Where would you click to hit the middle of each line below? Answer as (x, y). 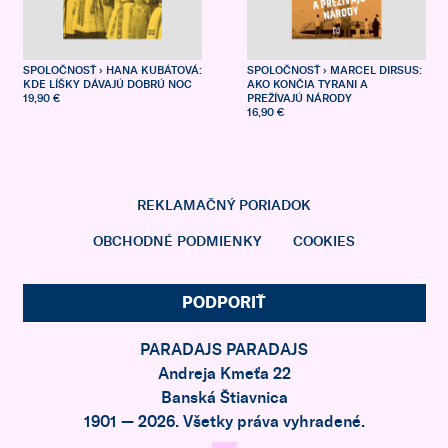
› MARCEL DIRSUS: (370, 70)
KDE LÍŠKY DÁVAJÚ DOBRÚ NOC (107, 84)
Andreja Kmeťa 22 (224, 374)
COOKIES (324, 242)
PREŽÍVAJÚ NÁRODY (299, 98)
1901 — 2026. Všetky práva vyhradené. (224, 422)
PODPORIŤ (224, 303)
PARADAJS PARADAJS (224, 350)
